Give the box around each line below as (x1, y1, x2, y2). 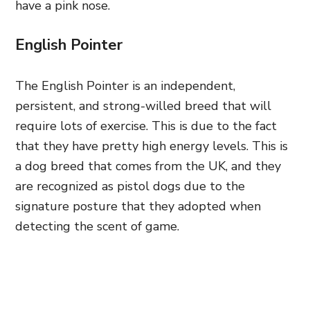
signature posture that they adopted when (15, 198, 261, 215)
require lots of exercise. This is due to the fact (15, 118, 277, 134)
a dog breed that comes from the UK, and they (15, 158, 281, 174)
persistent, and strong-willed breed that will (15, 98, 271, 114)
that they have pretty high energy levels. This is (15, 138, 288, 154)
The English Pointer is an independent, (15, 77, 235, 94)
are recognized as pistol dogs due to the (15, 178, 245, 194)
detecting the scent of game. (15, 218, 179, 235)
